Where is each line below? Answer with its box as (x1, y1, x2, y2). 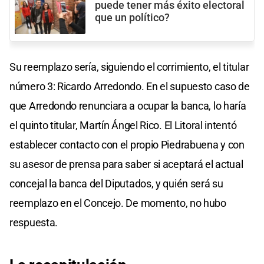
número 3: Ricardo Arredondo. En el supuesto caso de (9, 80, 250, 93)
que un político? (95, 11, 170, 24)
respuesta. (9, 216, 58, 229)
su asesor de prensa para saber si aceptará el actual (9, 158, 243, 171)
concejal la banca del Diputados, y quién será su (9, 177, 223, 190)
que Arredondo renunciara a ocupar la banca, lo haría (9, 100, 246, 113)
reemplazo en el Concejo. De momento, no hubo (9, 197, 226, 210)
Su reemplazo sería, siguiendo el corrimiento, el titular (9, 61, 249, 74)
